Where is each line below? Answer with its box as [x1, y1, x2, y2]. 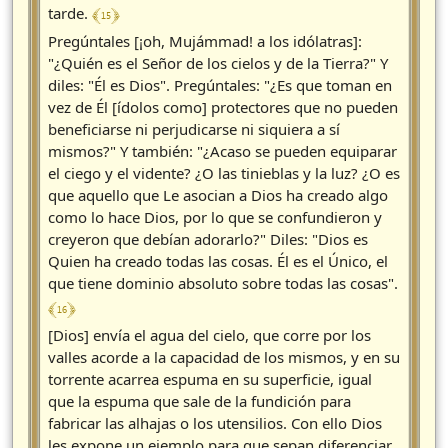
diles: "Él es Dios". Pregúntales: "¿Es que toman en [48, 75, 392, 96]
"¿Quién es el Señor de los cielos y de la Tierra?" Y [48, 53, 388, 74]
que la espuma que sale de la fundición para [48, 391, 351, 412]
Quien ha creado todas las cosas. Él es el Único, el [48, 251, 388, 272]
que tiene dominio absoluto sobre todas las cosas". [48, 273, 398, 294]
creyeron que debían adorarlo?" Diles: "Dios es [48, 229, 368, 250]
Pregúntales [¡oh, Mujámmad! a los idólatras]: [48, 31, 362, 52]
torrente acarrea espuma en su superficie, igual [48, 369, 372, 390]
